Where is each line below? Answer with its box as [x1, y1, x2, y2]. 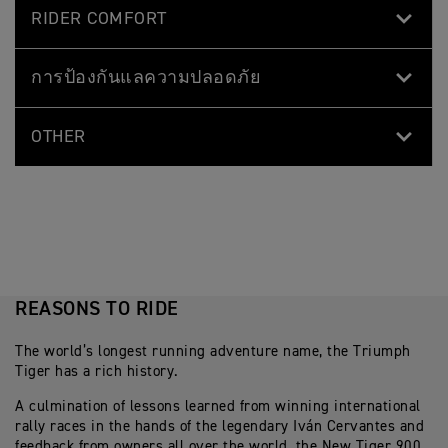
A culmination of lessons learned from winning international [15, 398, 421, 414]
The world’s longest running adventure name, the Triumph [15, 343, 411, 359]
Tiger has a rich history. [15, 363, 179, 379]
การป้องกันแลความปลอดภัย [31, 68, 261, 87]
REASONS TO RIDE [15, 298, 179, 319]
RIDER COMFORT [31, 9, 167, 28]
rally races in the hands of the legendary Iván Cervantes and [15, 418, 424, 434]
